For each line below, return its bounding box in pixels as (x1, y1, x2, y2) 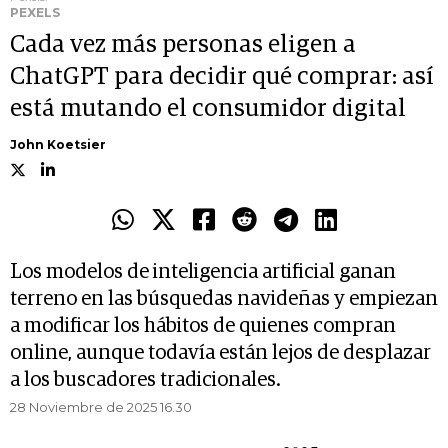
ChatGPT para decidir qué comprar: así (10, 65, 434, 90)
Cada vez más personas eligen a (10, 33, 356, 58)
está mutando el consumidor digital (10, 97, 406, 122)
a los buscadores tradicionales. (10, 370, 281, 391)
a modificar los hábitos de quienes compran (10, 316, 396, 337)
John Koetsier (10, 137, 106, 153)
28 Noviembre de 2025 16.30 (10, 399, 192, 416)
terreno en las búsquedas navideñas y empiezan (10, 289, 438, 310)
